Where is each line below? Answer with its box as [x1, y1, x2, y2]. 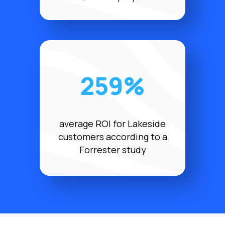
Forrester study [79, 143, 146, 156]
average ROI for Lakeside [59, 117, 166, 130]
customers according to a [58, 130, 167, 143]
